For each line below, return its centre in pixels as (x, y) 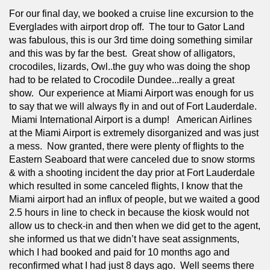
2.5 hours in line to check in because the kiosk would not (129, 212)
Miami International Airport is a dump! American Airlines (130, 119)
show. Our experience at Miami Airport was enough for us (131, 93)
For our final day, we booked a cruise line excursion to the (131, 13)
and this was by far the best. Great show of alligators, (122, 53)
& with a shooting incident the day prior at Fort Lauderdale (132, 172)
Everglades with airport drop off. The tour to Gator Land (127, 27)
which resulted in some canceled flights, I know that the (126, 186)
